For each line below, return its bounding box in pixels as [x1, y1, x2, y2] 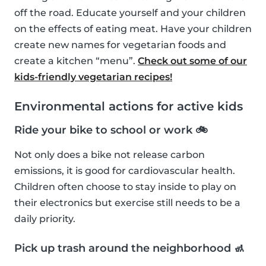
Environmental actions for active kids [14, 99, 243, 114]
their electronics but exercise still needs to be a [14, 197, 240, 209]
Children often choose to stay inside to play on [14, 181, 236, 193]
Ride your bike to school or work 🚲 [14, 123, 208, 137]
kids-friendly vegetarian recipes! [14, 71, 172, 83]
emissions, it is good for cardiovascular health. [14, 165, 235, 177]
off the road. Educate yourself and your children [14, 7, 246, 19]
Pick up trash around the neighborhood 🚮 [14, 242, 245, 255]
